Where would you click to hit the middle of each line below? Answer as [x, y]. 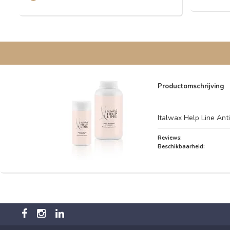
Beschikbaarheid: [181, 146]
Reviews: [170, 138]
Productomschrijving [191, 86]
